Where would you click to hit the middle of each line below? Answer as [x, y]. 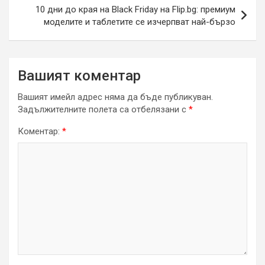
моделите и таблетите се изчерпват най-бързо [140, 22]
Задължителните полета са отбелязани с [103, 109]
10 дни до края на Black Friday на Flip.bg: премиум [135, 9]
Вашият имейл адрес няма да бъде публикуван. [115, 97]
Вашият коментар [79, 75]
